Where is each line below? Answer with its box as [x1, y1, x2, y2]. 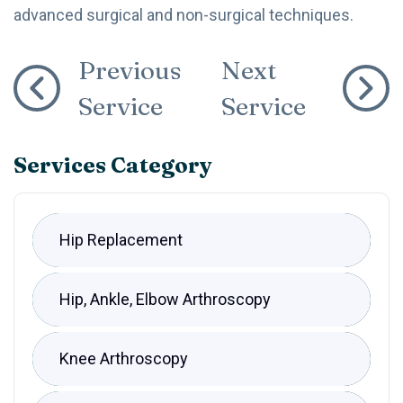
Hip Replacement [59, 229, 183, 249]
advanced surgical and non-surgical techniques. [13, 4, 354, 24]
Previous [78, 54, 182, 85]
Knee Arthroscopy [59, 348, 188, 368]
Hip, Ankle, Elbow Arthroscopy [59, 289, 271, 309]
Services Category [13, 151, 212, 178]
